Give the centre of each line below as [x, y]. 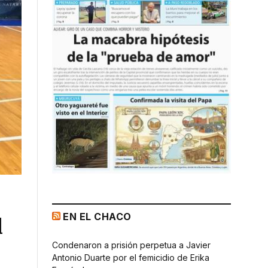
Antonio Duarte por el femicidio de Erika [131, 257]
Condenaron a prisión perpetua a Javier [131, 245]
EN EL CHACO [97, 216]
